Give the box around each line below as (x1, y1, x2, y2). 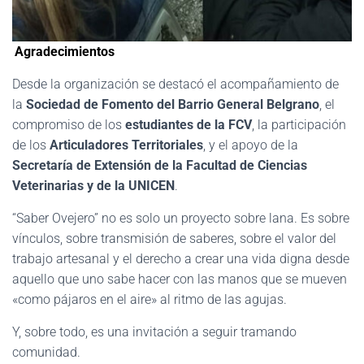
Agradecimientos (15, 44, 115, 60)
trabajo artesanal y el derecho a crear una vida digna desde (12, 251, 349, 267)
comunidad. (12, 344, 80, 361)
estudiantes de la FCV (125, 117, 252, 133)
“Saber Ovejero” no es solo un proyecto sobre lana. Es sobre (12, 210, 349, 227)
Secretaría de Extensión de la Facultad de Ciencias (12, 158, 307, 174)
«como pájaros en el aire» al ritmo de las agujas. (12, 292, 287, 308)
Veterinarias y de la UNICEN (12, 178, 175, 194)
